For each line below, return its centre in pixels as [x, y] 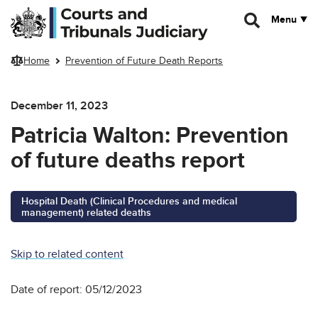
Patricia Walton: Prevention [150, 136]
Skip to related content [67, 254]
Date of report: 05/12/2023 [76, 289]
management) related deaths [86, 212]
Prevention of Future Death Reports [144, 61]
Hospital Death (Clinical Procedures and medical [129, 201]
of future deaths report [128, 160]
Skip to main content [55, 12]
